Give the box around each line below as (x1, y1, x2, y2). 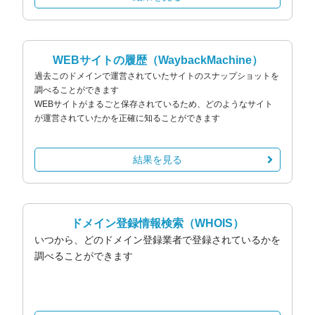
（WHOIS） (184, 217, 244, 229)
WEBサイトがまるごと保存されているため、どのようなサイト (34, 98, 273, 109)
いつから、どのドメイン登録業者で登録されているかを (34, 233, 281, 245)
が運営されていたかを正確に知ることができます (34, 112, 220, 123)
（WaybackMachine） (146, 53, 263, 66)
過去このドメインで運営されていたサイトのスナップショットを (34, 70, 279, 81)
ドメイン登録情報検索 (71, 217, 184, 229)
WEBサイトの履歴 (52, 53, 147, 66)
